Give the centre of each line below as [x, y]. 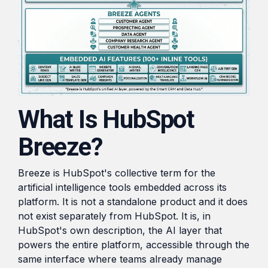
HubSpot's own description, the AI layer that [120, 231]
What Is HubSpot [106, 120]
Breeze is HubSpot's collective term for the [117, 173]
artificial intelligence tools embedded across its [122, 188]
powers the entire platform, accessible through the [134, 245]
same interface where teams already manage [120, 259]
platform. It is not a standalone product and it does [133, 202]
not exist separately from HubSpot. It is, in [114, 216]
